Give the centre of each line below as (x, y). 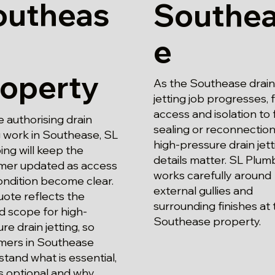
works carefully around (212, 176)
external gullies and (203, 191)
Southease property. (207, 222)
